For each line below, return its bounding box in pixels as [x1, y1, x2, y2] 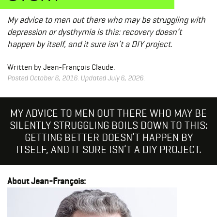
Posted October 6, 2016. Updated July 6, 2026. [7, 73, 145, 82]
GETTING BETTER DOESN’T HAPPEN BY [24, 130, 193, 143]
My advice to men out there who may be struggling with [7, 14, 205, 25]
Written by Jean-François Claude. [7, 62, 115, 72]
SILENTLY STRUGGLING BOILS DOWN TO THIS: [9, 118, 208, 131]
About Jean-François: [7, 175, 86, 186]
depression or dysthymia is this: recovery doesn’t [7, 26, 182, 37]
